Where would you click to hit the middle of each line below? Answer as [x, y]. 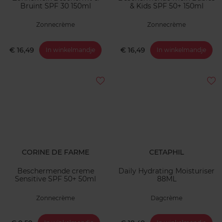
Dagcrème [166, 198]
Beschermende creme [55, 171]
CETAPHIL [166, 152]
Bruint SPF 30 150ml [55, 6]
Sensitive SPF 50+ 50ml [55, 179]
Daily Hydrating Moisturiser [166, 171]
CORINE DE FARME [55, 152]
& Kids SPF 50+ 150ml [193, 6]
